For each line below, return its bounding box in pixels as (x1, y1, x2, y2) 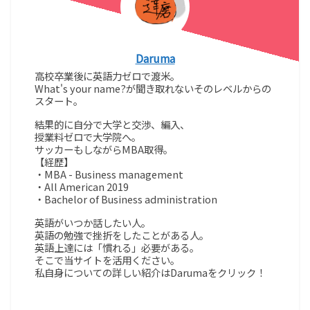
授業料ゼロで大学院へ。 (35, 129, 142, 144)
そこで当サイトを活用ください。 (35, 252, 181, 267)
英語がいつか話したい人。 (35, 215, 152, 230)
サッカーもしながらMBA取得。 (35, 141, 174, 156)
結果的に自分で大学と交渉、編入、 (35, 116, 190, 131)
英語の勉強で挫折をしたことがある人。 (35, 227, 210, 242)
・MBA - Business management (35, 166, 184, 181)
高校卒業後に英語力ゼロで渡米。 (35, 69, 181, 84)
